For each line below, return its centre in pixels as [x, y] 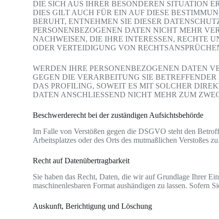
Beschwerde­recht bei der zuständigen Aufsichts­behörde [118, 115]
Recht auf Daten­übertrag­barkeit [81, 160]
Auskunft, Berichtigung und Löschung [93, 206]
